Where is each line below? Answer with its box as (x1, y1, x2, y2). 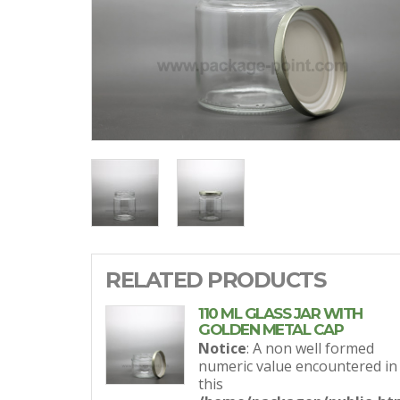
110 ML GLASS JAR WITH (198, 304, 362, 322)
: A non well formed (246, 338, 375, 358)
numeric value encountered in (198, 356, 398, 376)
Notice (198, 338, 247, 358)
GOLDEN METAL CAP (198, 321, 344, 338)
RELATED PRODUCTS (105, 267, 325, 293)
